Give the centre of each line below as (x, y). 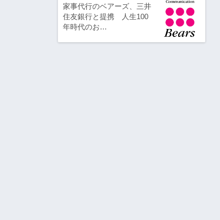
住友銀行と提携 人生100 (105, 17)
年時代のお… (85, 27)
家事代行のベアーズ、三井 (107, 6)
